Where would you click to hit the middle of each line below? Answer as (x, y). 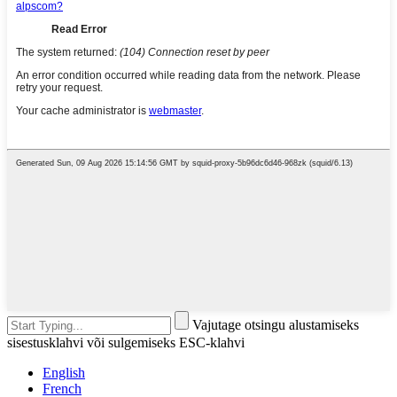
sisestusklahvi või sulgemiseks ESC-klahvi (126, 343)
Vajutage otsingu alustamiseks (276, 325)
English (64, 373)
